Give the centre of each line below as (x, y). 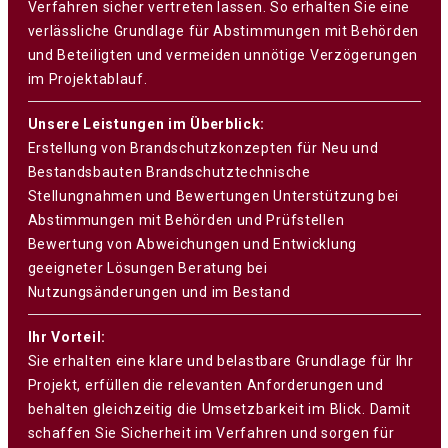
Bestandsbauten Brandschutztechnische (169, 171)
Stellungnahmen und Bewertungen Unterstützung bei (213, 195)
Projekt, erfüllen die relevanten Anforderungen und (205, 384)
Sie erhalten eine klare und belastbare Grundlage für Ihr (220, 360)
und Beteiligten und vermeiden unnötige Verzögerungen (222, 54)
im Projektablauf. (89, 78)
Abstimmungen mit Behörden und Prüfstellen (186, 219)
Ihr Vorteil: (66, 336)
